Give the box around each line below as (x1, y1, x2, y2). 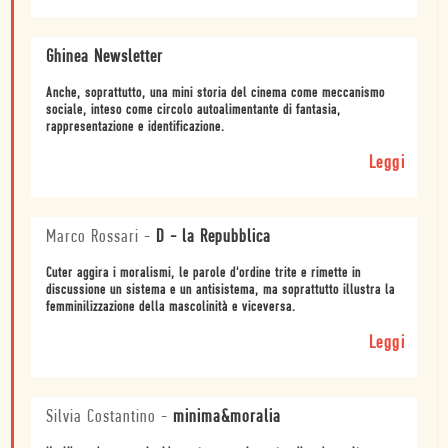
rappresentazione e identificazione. (46, 119, 225, 135)
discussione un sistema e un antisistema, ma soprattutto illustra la (46, 282, 395, 298)
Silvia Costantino (46, 407, 156, 427)
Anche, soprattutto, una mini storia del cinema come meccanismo (46, 85, 385, 101)
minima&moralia (173, 407, 281, 427)
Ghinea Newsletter (46, 47, 163, 67)
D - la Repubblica (156, 227, 271, 247)
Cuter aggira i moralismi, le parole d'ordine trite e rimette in (46, 265, 361, 281)
